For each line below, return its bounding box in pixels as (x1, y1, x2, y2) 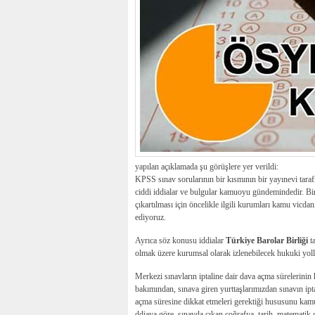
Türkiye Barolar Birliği (226, 235, 308, 245)
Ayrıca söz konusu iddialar (135, 235, 226, 245)
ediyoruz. (135, 212, 166, 222)
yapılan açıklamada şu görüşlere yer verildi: (135, 161, 278, 172)
